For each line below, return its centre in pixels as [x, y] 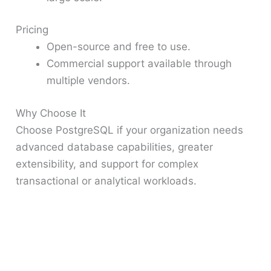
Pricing [32, 30]
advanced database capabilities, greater [115, 147]
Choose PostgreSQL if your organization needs [130, 130]
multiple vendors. [89, 81]
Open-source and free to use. [119, 47]
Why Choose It [51, 113]
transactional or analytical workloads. [106, 181]
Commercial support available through [139, 64]
